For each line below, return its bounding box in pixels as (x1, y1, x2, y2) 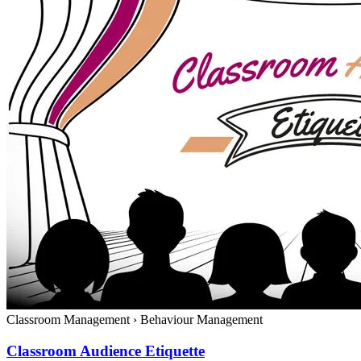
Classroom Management (6, 313, 133, 327)
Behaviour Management (137, 313, 263, 327)
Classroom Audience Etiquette (6, 342, 205, 359)
